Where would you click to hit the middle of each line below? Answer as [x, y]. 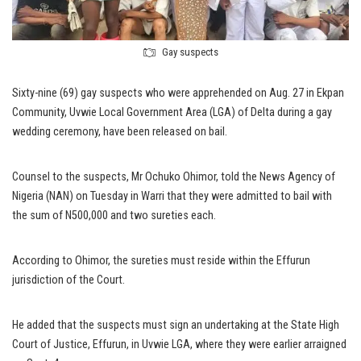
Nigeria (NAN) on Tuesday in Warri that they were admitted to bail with [172, 197]
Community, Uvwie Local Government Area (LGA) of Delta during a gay [172, 113]
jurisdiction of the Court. [68, 280]
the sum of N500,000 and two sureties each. [114, 216]
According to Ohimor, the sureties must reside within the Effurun [161, 261]
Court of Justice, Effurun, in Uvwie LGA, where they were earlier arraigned [179, 345]
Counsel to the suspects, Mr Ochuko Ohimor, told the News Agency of [174, 177]
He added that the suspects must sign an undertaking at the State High [176, 326]
